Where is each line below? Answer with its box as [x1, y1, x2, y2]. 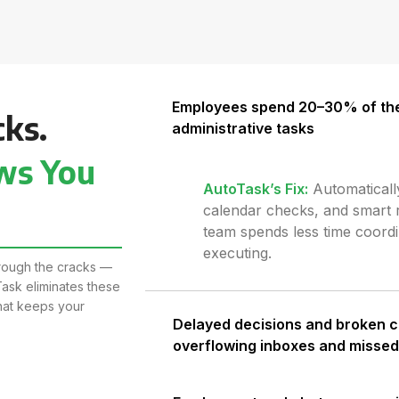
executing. [203, 244, 272, 262]
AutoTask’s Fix [203, 180, 305, 198]
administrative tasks [172, 119, 314, 137]
